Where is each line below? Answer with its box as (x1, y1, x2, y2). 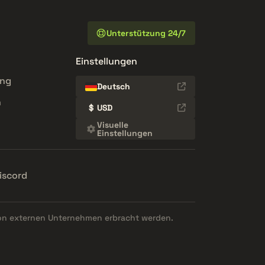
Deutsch (97, 81, 130, 92)
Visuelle (96, 119, 128, 131)
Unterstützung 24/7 (106, 28, 186, 39)
